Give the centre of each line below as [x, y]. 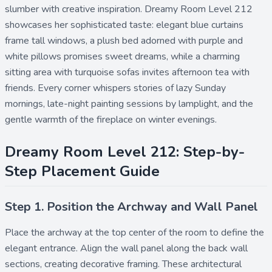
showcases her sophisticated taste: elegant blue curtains [124, 25]
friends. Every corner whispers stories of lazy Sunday [115, 88]
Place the [26, 232]
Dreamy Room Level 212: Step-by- [125, 151]
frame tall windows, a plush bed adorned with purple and [124, 40]
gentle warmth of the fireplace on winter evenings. [111, 119]
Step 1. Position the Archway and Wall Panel [131, 206]
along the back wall [206, 248]
